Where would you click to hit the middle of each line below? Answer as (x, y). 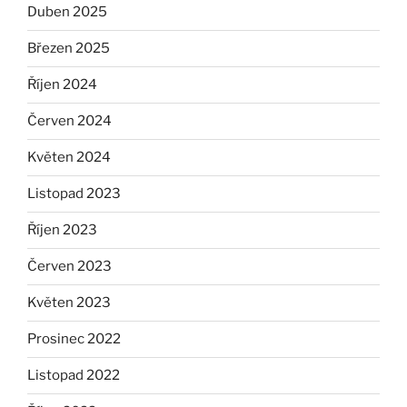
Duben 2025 (67, 12)
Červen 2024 (69, 121)
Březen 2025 (69, 49)
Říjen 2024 (62, 85)
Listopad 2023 (74, 194)
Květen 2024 (69, 158)
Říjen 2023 (62, 230)
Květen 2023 (69, 303)
